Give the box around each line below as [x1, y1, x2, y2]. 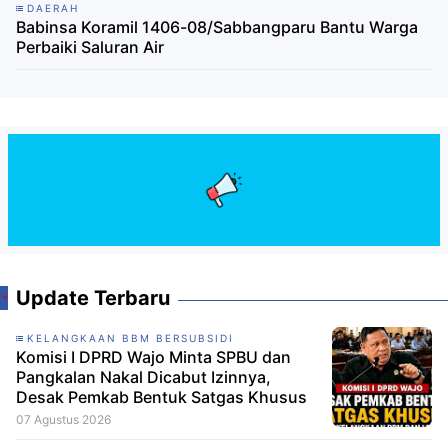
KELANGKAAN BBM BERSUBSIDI [27, 331, 234, 344]
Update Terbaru [16, 285, 170, 310]
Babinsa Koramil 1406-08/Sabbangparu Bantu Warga [16, 17, 418, 38]
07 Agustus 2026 [16, 411, 111, 427]
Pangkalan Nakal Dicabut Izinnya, [16, 366, 271, 387]
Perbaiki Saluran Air [16, 37, 164, 58]
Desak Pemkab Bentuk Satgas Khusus [16, 386, 307, 407]
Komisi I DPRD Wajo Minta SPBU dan [16, 346, 291, 367]
